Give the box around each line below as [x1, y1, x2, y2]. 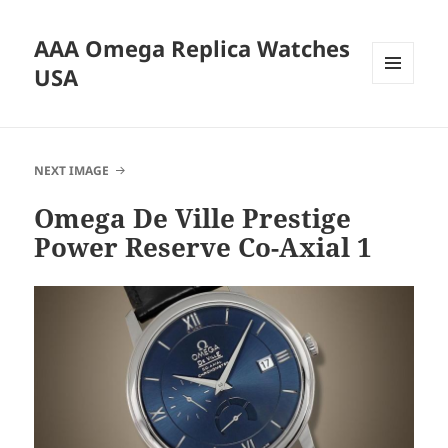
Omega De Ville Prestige [34, 200, 352, 237]
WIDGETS [372, 117, 429, 135]
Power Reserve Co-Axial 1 [34, 229, 373, 266]
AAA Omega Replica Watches [34, 33, 351, 64]
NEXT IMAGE [34, 162, 110, 180]
